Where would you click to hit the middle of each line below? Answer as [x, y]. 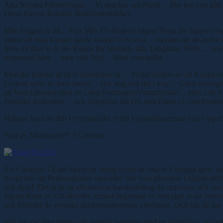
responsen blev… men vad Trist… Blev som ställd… [87, 57]
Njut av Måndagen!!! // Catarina [54, 135]
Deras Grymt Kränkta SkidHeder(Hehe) [67, 13]
